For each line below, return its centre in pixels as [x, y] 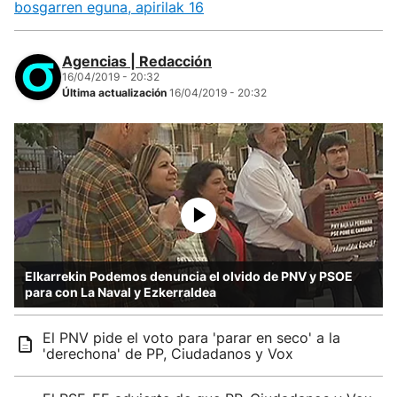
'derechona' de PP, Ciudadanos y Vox [168, 354]
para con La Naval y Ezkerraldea [121, 292]
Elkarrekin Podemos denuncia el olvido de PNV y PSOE [189, 276]
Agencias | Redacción [137, 61]
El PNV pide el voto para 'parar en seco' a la [191, 338]
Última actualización [116, 93]
